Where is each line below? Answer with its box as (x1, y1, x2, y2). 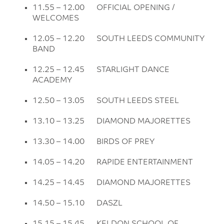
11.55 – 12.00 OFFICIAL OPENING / (32, 4, 175, 12)
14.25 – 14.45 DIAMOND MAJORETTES (32, 179, 190, 187)
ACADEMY (32, 76, 72, 84)
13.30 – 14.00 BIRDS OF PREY (32, 138, 155, 146)
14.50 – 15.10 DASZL (32, 199, 122, 207)
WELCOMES (32, 14, 79, 22)
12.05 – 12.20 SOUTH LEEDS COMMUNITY (32, 35, 205, 43)
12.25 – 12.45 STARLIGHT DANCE (32, 66, 169, 74)
